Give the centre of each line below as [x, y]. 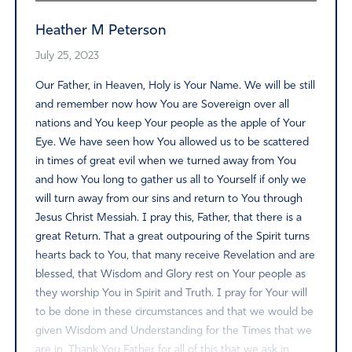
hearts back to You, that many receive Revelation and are [175, 255]
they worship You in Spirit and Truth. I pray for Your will [171, 293]
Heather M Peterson [101, 31]
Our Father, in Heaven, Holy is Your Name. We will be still [175, 86]
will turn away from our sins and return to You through [169, 199]
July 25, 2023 [67, 56]
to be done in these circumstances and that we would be [174, 312]
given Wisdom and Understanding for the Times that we [173, 331]
